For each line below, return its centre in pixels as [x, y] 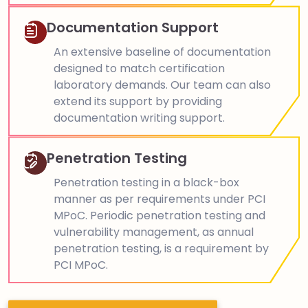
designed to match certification [139, 69]
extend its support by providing [138, 102]
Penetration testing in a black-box [146, 183]
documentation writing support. [139, 118]
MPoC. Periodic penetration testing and [159, 216]
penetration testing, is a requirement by [161, 249]
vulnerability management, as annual [154, 232]
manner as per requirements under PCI [159, 199]
